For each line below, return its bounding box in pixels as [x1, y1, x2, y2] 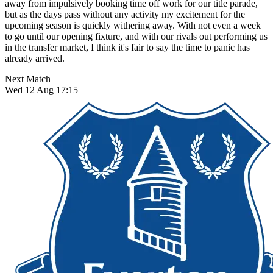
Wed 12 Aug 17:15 [5, 84, 78, 95]
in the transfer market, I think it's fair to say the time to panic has [5, 41, 250, 52]
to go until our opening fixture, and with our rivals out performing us [5, 30, 268, 41]
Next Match [5, 73, 51, 84]
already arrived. [5, 52, 65, 63]
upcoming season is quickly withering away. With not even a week [5, 19, 261, 30]
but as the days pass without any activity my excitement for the [5, 9, 245, 19]
